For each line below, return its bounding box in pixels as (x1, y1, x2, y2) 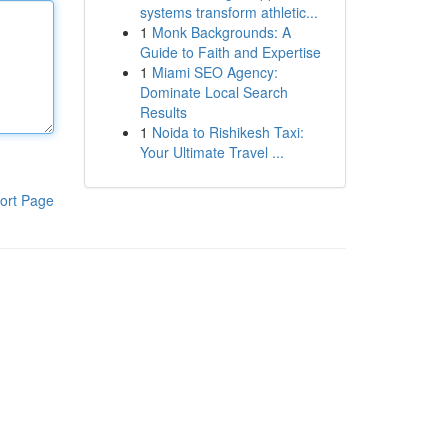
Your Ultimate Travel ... (139, 142, 284, 162)
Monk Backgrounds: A (151, 22, 291, 42)
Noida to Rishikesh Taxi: (151, 122, 304, 142)
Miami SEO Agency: (151, 62, 278, 82)
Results (139, 102, 187, 122)
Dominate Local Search (139, 82, 288, 102)
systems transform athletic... (139, 2, 318, 22)
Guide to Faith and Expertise (139, 42, 321, 62)
